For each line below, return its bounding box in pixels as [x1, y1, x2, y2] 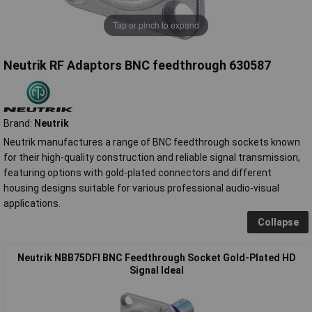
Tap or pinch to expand [113, 19, 199, 31]
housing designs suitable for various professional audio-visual [3, 182, 279, 194]
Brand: [3, 117, 34, 129]
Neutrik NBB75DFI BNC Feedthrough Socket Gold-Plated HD [17, 251, 296, 263]
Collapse [257, 216, 299, 228]
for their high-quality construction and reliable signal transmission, [3, 151, 300, 163]
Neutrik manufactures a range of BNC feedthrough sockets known [3, 136, 300, 148]
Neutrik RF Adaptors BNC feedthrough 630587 [3, 57, 271, 72]
